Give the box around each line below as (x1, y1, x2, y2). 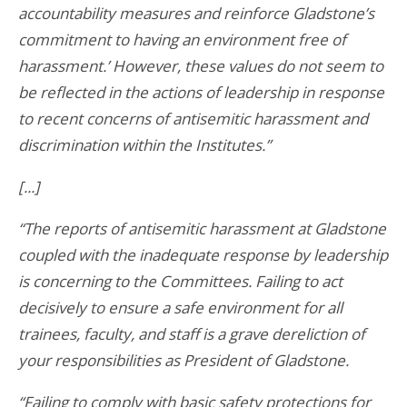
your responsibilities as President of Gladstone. (18, 349, 349, 371)
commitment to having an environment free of (18, 28, 346, 50)
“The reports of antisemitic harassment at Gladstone (18, 217, 386, 239)
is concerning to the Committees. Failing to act (18, 270, 342, 292)
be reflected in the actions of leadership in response (18, 81, 384, 103)
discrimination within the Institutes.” (18, 134, 274, 155)
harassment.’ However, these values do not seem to (18, 55, 383, 76)
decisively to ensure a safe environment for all (18, 296, 342, 318)
